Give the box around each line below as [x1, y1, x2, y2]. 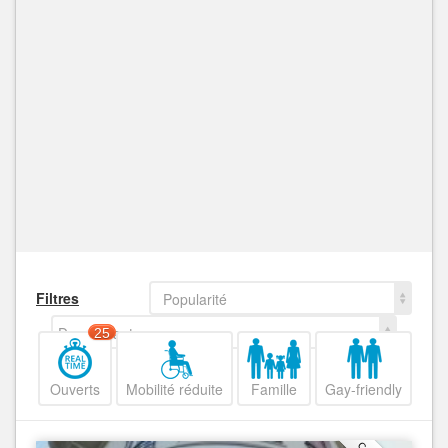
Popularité [162, 289, 227, 310]
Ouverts [50, 379, 100, 400]
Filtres [36, 288, 79, 309]
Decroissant [58, 323, 133, 344]
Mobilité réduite [126, 379, 223, 400]
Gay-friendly [325, 379, 402, 400]
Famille [251, 379, 297, 400]
